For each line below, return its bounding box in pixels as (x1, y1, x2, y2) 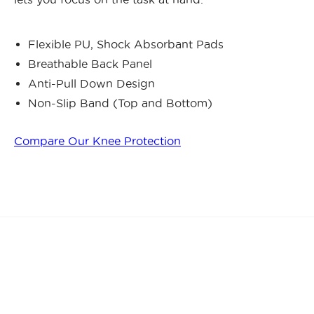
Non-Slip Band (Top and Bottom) (28, 97, 212, 110)
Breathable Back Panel (28, 57, 152, 71)
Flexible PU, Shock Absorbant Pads (28, 38, 224, 51)
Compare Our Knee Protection (14, 135, 181, 148)
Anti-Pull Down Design (28, 77, 155, 90)
